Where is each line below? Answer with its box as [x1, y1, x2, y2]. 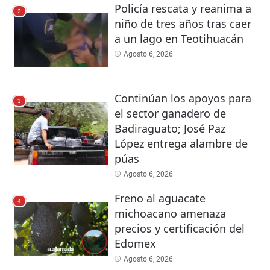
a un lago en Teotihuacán [114, 31, 243, 46]
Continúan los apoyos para [114, 90, 251, 105]
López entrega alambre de [114, 136, 248, 151]
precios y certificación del [114, 221, 245, 236]
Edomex [114, 236, 156, 251]
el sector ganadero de [114, 105, 226, 121]
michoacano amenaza [114, 206, 226, 221]
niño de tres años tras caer [114, 16, 251, 31]
